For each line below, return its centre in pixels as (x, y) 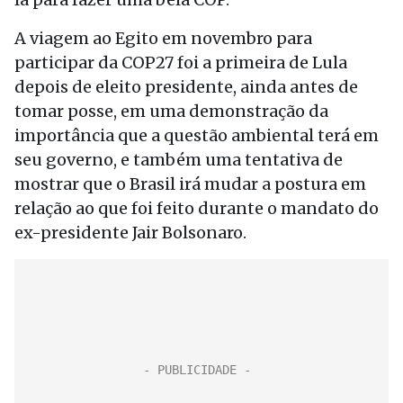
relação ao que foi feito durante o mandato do (197, 208)
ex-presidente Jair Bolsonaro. (130, 233)
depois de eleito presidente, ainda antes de (186, 87)
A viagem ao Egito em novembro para (163, 38)
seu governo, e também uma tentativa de (179, 160)
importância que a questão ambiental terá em (197, 135)
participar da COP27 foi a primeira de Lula (181, 63)
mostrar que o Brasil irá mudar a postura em (190, 184)
